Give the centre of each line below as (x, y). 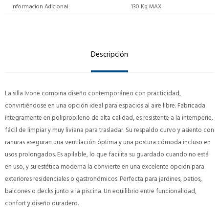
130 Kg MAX (146, 7)
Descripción (109, 55)
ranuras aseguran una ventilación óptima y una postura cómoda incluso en (108, 142)
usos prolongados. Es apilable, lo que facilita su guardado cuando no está (107, 155)
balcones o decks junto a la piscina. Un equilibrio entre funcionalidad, (101, 191)
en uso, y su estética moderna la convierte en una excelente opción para (105, 167)
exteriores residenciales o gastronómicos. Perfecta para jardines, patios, (103, 179)
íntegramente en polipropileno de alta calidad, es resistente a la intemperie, (109, 118)
